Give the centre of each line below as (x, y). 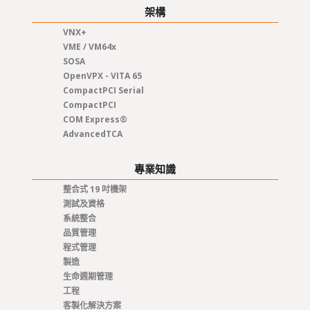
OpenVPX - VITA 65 (102, 76)
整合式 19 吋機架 (94, 190)
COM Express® (95, 120)
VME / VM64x (89, 47)
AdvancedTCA (92, 134)
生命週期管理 (88, 277)
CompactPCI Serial (103, 91)
